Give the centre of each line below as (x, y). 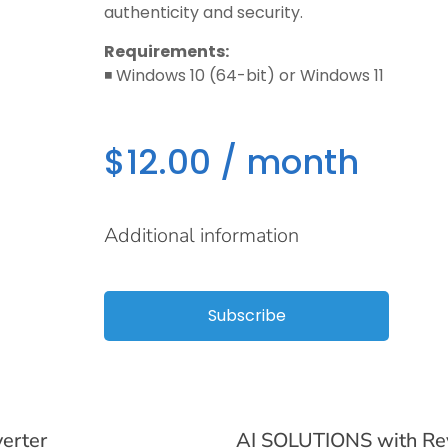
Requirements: (167, 51)
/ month (285, 162)
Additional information (202, 235)
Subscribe (246, 315)
